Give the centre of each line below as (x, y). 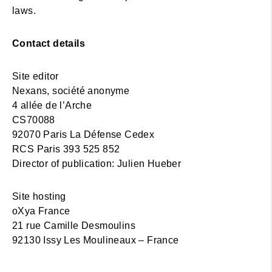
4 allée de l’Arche (52, 105)
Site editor (36, 76)
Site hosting (39, 196)
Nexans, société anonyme (71, 91)
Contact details (49, 43)
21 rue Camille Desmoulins (74, 226)
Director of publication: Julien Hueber (97, 164)
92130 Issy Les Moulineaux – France (96, 240)
